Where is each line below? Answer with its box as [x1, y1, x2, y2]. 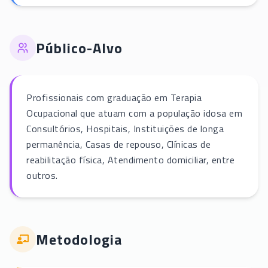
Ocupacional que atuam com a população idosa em [26, 106, 242, 121]
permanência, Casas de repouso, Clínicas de [26, 137, 211, 152]
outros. [26, 168, 58, 183]
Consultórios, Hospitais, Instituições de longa [26, 121, 224, 136]
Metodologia [36, 229, 122, 251]
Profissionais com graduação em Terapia [26, 90, 202, 105]
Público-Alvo [36, 37, 123, 59]
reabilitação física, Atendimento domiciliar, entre [26, 153, 234, 167]
